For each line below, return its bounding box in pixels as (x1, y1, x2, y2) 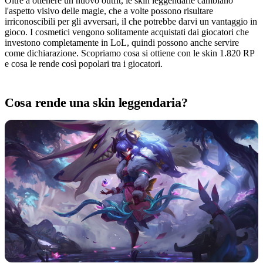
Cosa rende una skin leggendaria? (5, 95, 188, 110)
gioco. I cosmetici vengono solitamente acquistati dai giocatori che (5, 26, 249, 37)
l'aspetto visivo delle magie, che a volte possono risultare (5, 5, 213, 16)
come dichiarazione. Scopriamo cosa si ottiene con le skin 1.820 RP (5, 48, 254, 58)
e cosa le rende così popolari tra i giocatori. (5, 58, 163, 69)
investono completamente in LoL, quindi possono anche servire (5, 37, 239, 48)
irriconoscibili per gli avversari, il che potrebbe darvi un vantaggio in (5, 16, 257, 26)
